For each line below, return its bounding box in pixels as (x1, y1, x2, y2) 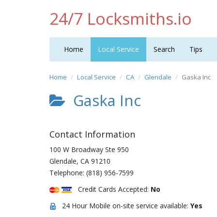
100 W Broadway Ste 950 (49, 145, 129, 154)
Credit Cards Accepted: (72, 185, 151, 194)
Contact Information (49, 128, 135, 140)
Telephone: (49, 168, 86, 177)
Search (154, 45, 175, 54)
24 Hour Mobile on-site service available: (56, 201, 190, 210)
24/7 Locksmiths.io (49, 7, 192, 30)
